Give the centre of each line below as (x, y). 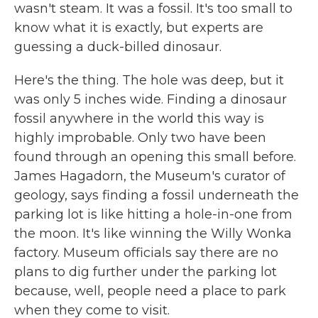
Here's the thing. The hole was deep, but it (149, 80)
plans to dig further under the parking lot (146, 272)
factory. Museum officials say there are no (146, 253)
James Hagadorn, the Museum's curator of (150, 176)
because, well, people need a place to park (150, 291)
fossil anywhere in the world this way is (139, 119)
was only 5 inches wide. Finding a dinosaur (150, 99)
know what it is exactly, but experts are (139, 28)
